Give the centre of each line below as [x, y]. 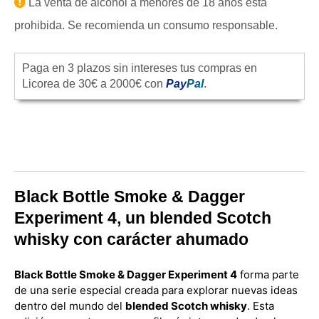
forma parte [268, 274]
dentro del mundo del [70, 306]
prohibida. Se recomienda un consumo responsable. [146, 25]
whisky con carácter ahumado [131, 239]
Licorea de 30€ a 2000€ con [94, 84]
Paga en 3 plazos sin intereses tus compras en [140, 68]
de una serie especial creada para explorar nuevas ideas [156, 290]
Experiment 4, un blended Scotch [143, 218]
